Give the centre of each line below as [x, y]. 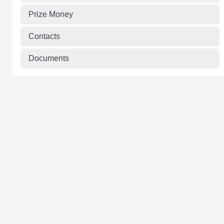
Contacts [44, 36]
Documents [49, 58]
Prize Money [51, 14]
